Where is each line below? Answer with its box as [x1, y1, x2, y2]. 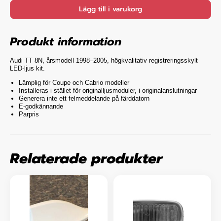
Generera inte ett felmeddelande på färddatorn [19, 94, 149, 102]
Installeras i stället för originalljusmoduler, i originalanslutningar [19, 86, 197, 94]
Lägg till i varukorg [79, 4, 142, 15]
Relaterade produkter [10, 147, 162, 169]
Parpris [19, 110, 39, 118]
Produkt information [10, 33, 121, 51]
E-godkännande [19, 102, 63, 110]
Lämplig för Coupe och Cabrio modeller [19, 78, 129, 86]
